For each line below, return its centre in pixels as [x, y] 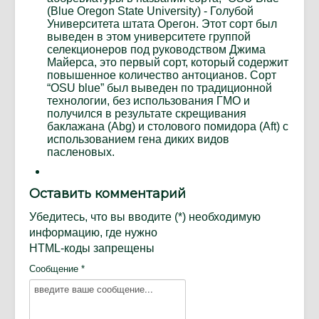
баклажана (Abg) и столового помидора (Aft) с [168, 127]
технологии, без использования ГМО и [148, 101]
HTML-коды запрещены [92, 249]
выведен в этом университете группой [149, 37]
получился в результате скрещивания [147, 114]
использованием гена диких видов [138, 140]
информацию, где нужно [93, 233]
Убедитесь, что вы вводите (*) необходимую [145, 217]
